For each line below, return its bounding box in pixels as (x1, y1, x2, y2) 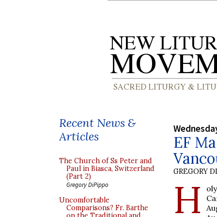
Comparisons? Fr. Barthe (66, 203, 148, 212)
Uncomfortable (59, 196, 109, 204)
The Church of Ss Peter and (59, 156, 152, 165)
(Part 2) (66, 172, 91, 181)
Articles (59, 129, 99, 144)
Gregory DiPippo (66, 181, 108, 188)
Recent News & (59, 115, 136, 130)
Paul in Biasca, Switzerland (66, 164, 155, 173)
